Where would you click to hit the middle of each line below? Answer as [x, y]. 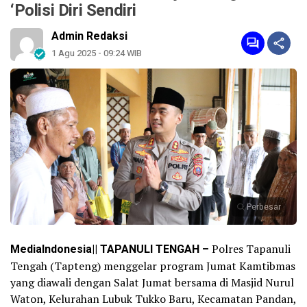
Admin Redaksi [89, 37]
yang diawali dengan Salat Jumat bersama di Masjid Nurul [152, 283]
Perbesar [264, 207]
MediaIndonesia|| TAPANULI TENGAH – [110, 250]
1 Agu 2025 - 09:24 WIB [97, 53]
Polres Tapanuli [250, 249]
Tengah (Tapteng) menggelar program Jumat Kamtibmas [153, 266]
